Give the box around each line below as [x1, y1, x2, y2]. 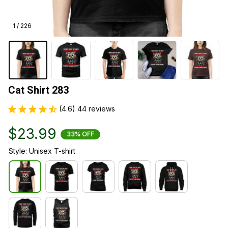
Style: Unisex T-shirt [9, 147, 75, 156]
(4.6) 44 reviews [59, 104, 115, 113]
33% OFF [67, 130, 94, 138]
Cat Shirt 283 [8, 84, 69, 97]
